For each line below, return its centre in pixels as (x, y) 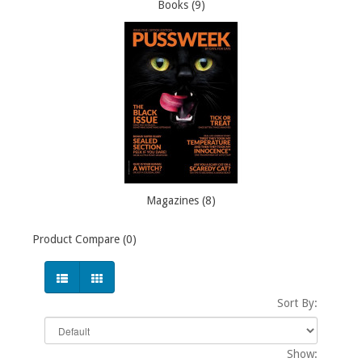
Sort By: (297, 303)
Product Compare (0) (84, 240)
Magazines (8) (181, 201)
